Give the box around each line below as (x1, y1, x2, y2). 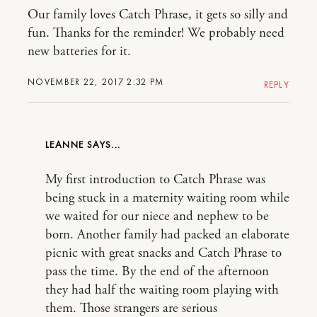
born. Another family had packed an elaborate (45, 226, 289, 244)
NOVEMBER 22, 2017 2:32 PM (28, 76, 164, 88)
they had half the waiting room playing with (45, 282, 279, 299)
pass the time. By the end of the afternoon (45, 263, 269, 281)
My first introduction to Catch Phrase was (45, 171, 265, 189)
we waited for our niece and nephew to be (45, 208, 269, 226)
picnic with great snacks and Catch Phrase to (45, 245, 282, 263)
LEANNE (45, 138, 87, 151)
